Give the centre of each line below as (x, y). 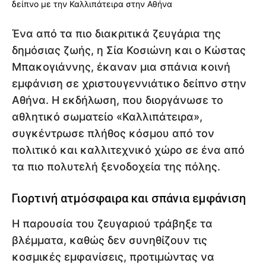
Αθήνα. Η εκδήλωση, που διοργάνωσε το (118, 100)
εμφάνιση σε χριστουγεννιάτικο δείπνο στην (129, 83)
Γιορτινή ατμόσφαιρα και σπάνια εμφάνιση (129, 198)
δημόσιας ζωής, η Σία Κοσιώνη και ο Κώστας (129, 50)
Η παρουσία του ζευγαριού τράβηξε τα (112, 223)
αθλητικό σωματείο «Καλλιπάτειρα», (107, 116)
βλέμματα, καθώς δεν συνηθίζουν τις (110, 240)
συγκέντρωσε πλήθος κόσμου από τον (113, 133)
